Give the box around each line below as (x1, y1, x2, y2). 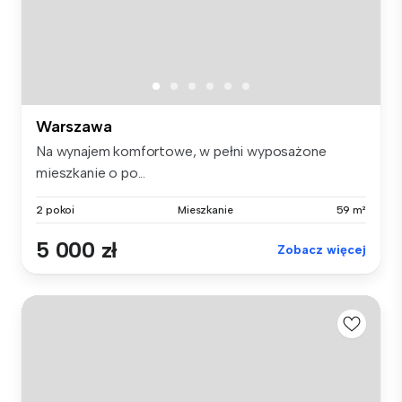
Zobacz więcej (277, 242, 366, 258)
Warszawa (36, 117, 112, 137)
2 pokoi (36, 204, 75, 217)
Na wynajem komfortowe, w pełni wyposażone (36, 143, 327, 161)
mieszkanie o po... (36, 164, 146, 182)
